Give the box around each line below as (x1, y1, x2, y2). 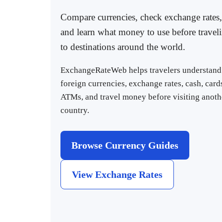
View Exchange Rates (72, 168, 163, 180)
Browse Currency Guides (71, 139, 178, 151)
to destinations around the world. (60, 41, 185, 52)
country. (60, 105, 89, 115)
